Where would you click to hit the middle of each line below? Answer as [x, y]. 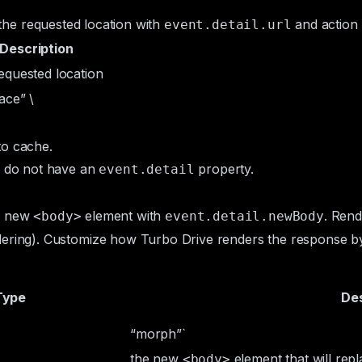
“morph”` [158, 334]
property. [224, 169]
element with [123, 216]
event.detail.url [228, 25]
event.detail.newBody [244, 216]
